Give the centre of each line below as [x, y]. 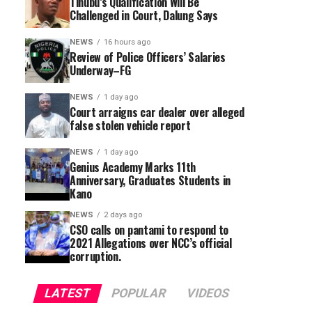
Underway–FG [100, 70]
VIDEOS [208, 293]
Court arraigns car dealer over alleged [157, 112]
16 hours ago [127, 42]
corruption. [95, 256]
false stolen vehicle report [130, 125]
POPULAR [138, 293]
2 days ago [123, 215]
